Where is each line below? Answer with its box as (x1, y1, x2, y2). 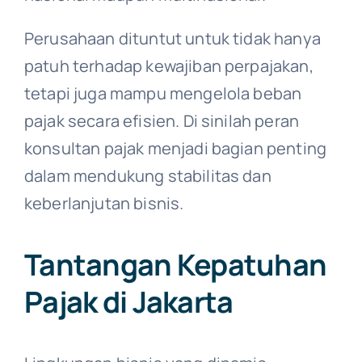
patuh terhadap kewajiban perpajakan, (23, 54, 314, 77)
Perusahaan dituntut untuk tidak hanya (23, 27, 321, 49)
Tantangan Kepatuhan (23, 244, 327, 284)
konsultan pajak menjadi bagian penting (23, 137, 327, 159)
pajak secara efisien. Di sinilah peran (23, 109, 300, 132)
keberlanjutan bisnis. (23, 192, 184, 214)
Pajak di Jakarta (23, 281, 234, 322)
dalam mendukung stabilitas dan (23, 164, 271, 187)
